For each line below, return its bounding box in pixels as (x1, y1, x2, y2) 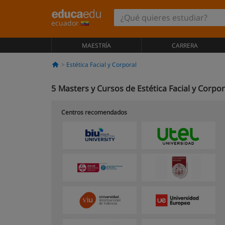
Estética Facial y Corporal (66, 60, 137, 69)
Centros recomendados (61, 108, 127, 117)
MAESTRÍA (81, 41, 111, 50)
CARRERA (171, 41, 198, 50)
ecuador (51, 18, 81, 28)
